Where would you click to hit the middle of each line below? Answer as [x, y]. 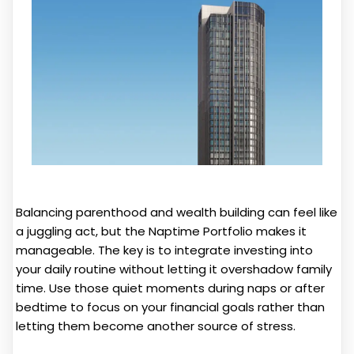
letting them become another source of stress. [156, 326]
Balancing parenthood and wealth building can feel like [177, 212]
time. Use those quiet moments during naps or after [170, 288]
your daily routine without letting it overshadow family [174, 269]
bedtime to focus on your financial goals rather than [170, 307]
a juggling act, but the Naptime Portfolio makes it [161, 231]
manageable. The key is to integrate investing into [164, 250]
